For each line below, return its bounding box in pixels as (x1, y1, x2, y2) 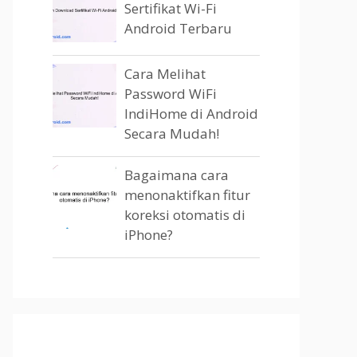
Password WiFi (124, 84, 217, 103)
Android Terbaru (124, 19, 232, 37)
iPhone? (124, 226, 173, 244)
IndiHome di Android (124, 104, 258, 123)
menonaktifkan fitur (124, 186, 250, 204)
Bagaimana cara (124, 166, 229, 184)
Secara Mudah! (124, 124, 219, 143)
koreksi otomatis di (124, 206, 245, 224)
